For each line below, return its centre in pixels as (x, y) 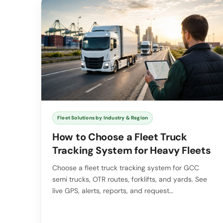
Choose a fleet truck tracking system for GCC (126, 167)
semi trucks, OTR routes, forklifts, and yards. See (130, 179)
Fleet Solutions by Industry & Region (103, 117)
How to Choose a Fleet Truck (120, 137)
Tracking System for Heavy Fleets (132, 150)
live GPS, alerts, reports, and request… (113, 190)
